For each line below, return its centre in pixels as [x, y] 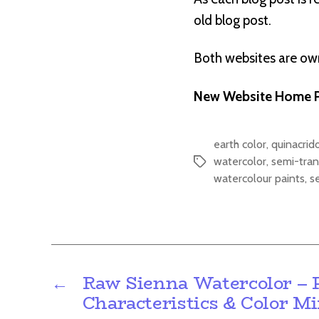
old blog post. [232, 20]
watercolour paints [259, 178]
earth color [240, 144]
